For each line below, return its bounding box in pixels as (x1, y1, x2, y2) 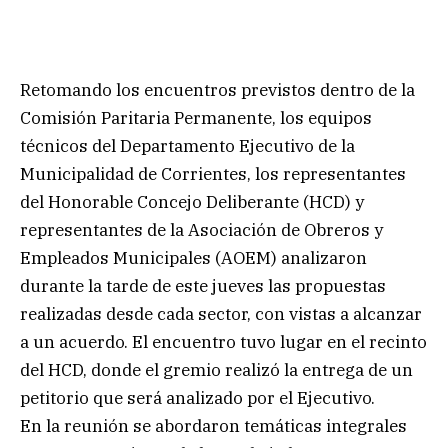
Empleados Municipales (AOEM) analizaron (20, 246, 367, 269)
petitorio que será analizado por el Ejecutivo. (20, 386, 375, 409)
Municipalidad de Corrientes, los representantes (20, 162, 406, 185)
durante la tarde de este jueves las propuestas (20, 274, 386, 297)
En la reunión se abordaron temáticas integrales (20, 414, 407, 437)
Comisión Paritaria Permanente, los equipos (20, 106, 372, 129)
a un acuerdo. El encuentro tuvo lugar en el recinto (20, 330, 427, 353)
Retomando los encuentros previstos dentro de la (20, 78, 415, 101)
